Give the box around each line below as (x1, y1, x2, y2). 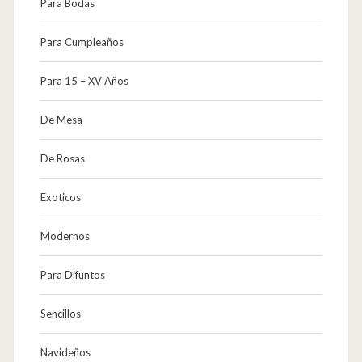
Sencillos (40, 307, 81, 321)
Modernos (40, 229, 90, 243)
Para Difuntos (40, 268, 105, 282)
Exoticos (40, 191, 81, 204)
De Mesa (40, 113, 82, 127)
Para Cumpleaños (40, 36, 124, 49)
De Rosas (40, 152, 85, 166)
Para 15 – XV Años (40, 74, 128, 88)
